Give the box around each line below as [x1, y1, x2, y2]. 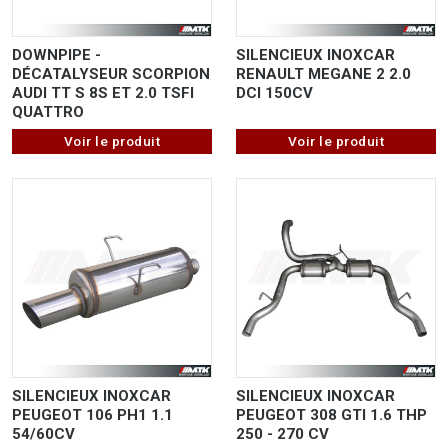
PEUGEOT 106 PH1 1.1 [12, 405, 173, 424]
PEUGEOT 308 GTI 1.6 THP [236, 405, 427, 424]
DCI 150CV [236, 83, 313, 102]
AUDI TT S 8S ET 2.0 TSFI [12, 83, 194, 102]
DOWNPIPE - [12, 45, 101, 64]
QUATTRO [12, 102, 84, 121]
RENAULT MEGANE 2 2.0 [236, 64, 411, 83]
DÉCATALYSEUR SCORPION [12, 64, 210, 83]
